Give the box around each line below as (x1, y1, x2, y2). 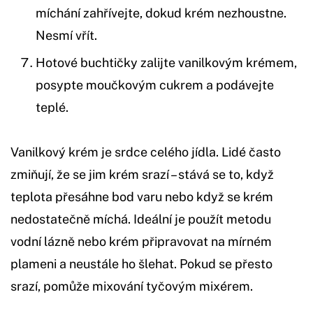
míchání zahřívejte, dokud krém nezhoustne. (36, 6, 286, 21)
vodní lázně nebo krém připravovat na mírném (10, 234, 272, 249)
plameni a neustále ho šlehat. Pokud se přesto (10, 256, 272, 272)
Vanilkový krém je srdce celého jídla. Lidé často (10, 145, 281, 160)
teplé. (36, 100, 68, 115)
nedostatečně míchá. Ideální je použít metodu (10, 212, 271, 227)
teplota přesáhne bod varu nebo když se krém (10, 189, 273, 205)
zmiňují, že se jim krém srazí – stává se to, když (10, 167, 274, 182)
